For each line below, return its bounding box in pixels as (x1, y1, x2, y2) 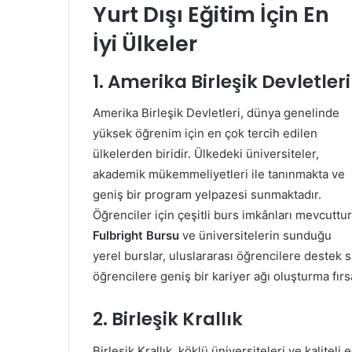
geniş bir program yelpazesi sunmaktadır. (93, 187, 321, 202)
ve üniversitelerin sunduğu (179, 228, 332, 243)
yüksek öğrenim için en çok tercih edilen (93, 126, 317, 141)
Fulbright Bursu (93, 228, 179, 243)
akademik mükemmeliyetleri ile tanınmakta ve (93, 167, 345, 181)
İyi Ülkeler (93, 29, 197, 58)
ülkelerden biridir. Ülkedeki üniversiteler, (93, 146, 319, 161)
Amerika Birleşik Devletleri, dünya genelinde (93, 105, 339, 120)
